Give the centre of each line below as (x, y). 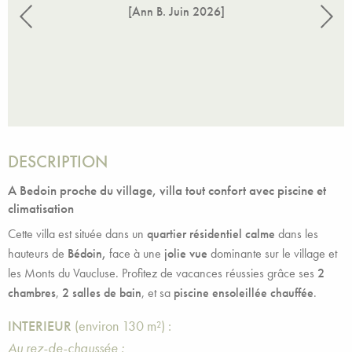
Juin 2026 (194, 12)
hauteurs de (38, 253)
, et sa (158, 293)
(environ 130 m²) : (123, 326)
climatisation (41, 208)
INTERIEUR (41, 326)
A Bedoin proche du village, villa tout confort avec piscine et (167, 190)
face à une (134, 253)
